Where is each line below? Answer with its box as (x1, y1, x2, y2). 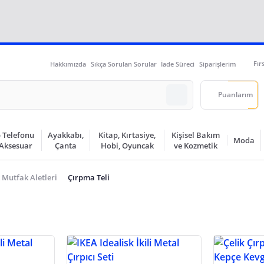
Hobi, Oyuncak (100, 140, 154, 151)
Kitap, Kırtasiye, (98, 130, 156, 140)
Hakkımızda (50, 59, 86, 68)
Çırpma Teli (67, 172, 110, 183)
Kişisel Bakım (171, 130, 220, 140)
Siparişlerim (199, 59, 236, 68)
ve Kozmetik (174, 140, 218, 151)
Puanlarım (218, 90, 253, 100)
